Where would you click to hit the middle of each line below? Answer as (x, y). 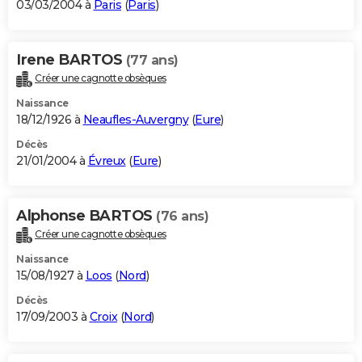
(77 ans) (152, 61)
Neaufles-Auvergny (135, 120)
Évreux (107, 161)
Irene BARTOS (71, 60)
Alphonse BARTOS (86, 216)
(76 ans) (182, 217)
